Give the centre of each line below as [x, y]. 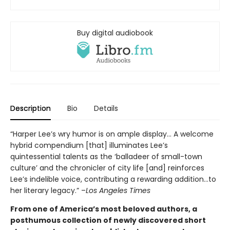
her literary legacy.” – [48, 190]
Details [106, 108]
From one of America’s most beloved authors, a [104, 209]
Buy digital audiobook [115, 33]
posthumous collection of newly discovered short [108, 220]
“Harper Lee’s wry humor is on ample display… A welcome [112, 134]
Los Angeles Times [118, 190]
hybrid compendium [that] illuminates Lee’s [89, 145]
